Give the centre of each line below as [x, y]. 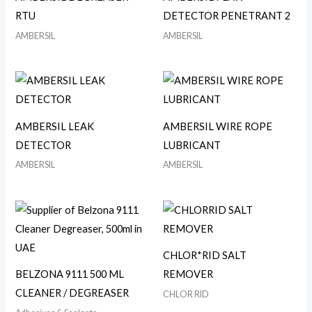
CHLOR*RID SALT [205, 256]
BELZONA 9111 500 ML [70, 274]
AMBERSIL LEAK [55, 126]
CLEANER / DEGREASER [72, 293]
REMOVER [188, 274]
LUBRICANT [192, 145]
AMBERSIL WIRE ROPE [218, 126]
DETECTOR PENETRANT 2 [227, 16]
